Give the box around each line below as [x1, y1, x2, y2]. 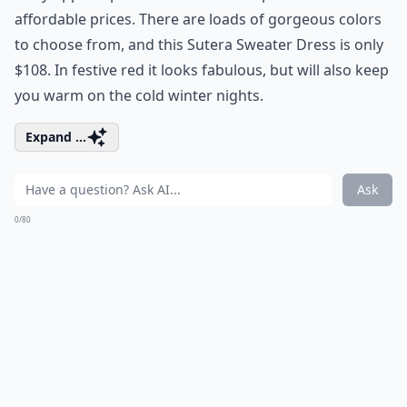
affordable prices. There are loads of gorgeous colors [15, 9, 382, 29]
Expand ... [25, 128, 86, 145]
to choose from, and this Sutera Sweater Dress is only [15, 35, 383, 55]
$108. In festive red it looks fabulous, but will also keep [15, 60, 389, 80]
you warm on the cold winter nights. [15, 85, 263, 105]
